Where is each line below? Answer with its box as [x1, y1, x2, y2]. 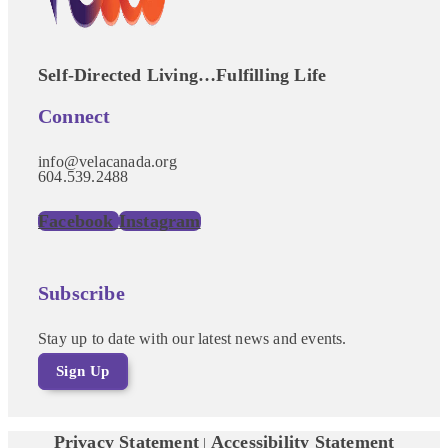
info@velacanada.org [38, 153, 177, 171]
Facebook [38, 211, 114, 232]
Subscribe [38, 281, 125, 304]
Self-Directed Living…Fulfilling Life [38, 64, 327, 85]
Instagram [118, 211, 201, 232]
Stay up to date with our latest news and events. [38, 329, 351, 347]
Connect [38, 105, 111, 128]
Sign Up [56, 362, 110, 379]
